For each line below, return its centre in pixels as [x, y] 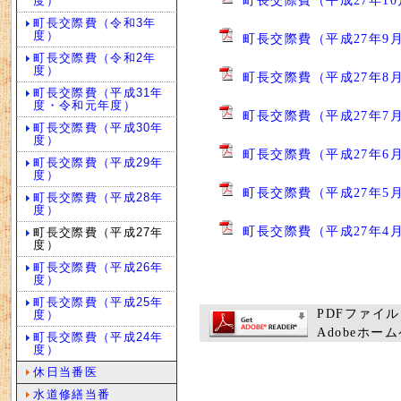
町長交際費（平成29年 [98, 162]
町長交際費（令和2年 [95, 58]
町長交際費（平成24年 [98, 337]
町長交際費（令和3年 [95, 23]
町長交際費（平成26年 [98, 267]
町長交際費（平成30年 [98, 128]
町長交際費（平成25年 [98, 302]
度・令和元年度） [85, 105]
